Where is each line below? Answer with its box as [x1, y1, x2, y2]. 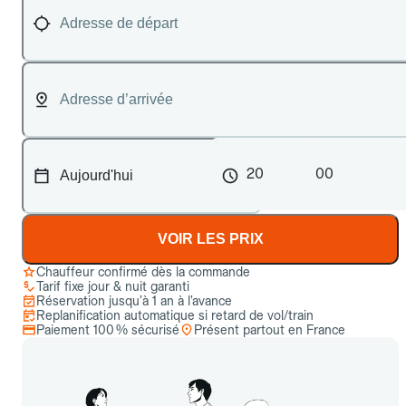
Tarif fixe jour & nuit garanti [36, 279, 189, 294]
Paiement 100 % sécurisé [36, 323, 179, 337]
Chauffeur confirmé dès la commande [36, 265, 250, 279]
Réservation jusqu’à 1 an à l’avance [36, 294, 232, 308]
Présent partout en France [194, 323, 345, 337]
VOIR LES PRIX [157, 231, 264, 246]
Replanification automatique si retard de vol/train [36, 308, 314, 323]
